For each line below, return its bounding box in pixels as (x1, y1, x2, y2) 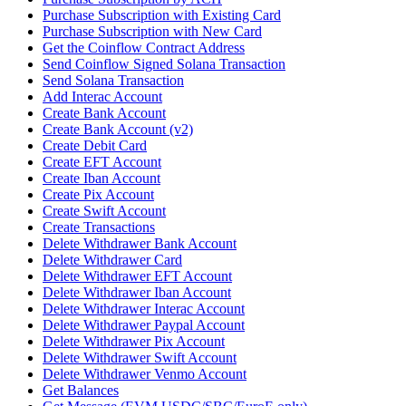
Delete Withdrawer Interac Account (43, 301, 245, 317)
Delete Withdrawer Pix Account (43, 333, 225, 350)
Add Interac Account (43, 89, 162, 105)
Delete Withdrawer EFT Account (43, 268, 232, 285)
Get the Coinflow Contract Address (43, 40, 245, 56)
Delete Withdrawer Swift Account (43, 350, 237, 366)
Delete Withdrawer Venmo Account (43, 366, 246, 382)
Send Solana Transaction (43, 72, 184, 89)
